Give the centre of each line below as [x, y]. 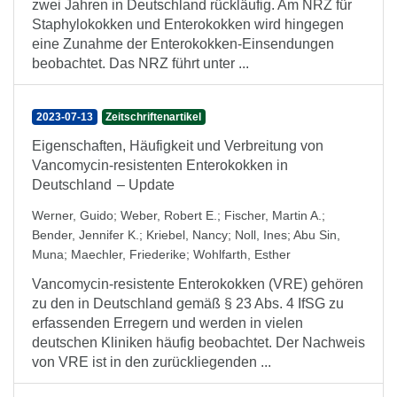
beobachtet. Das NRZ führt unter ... [140, 63]
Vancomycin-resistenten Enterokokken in [160, 165]
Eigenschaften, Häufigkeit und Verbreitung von [178, 146]
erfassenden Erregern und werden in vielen [167, 323]
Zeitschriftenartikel [154, 117]
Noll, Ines [261, 235]
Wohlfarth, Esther [242, 254]
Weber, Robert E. [169, 215]
